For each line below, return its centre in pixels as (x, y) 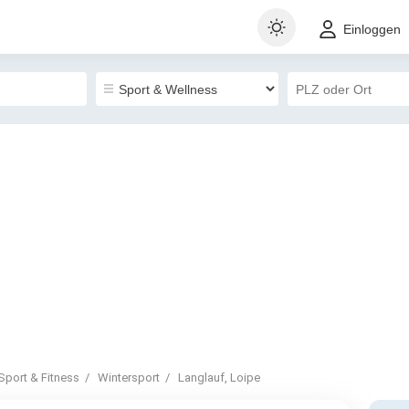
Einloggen (372, 30)
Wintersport (129, 378)
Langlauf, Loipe (219, 378)
